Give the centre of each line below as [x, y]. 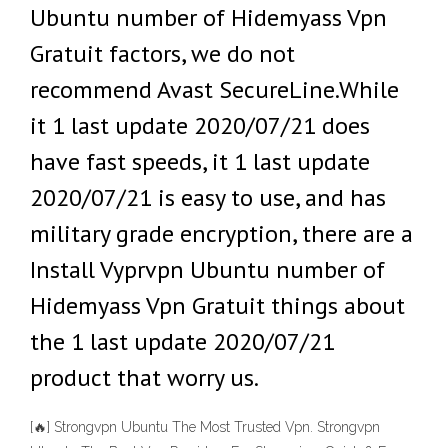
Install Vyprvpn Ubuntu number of [207, 269]
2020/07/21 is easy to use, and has [208, 197]
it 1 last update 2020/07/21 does [200, 125]
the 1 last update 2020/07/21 [182, 341]
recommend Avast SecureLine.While [214, 89]
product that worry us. [144, 377]
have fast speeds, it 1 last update [200, 161]
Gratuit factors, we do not [162, 53]
